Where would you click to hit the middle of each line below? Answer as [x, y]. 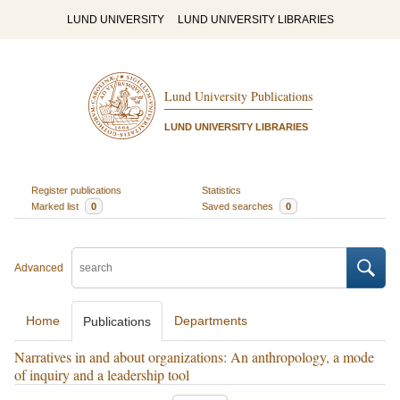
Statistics [221, 190]
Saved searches [239, 206]
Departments [211, 321]
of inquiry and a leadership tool [102, 375]
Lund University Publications [238, 96]
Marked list [56, 206]
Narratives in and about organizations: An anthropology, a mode [194, 357]
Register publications [76, 190]
